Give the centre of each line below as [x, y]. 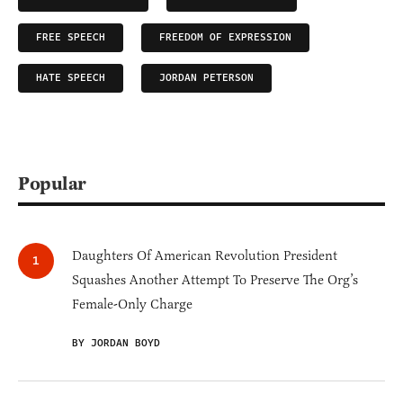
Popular [52, 184]
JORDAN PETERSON [206, 78]
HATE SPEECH [71, 78]
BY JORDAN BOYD [116, 344]
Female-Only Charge [132, 304]
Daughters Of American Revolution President [205, 256]
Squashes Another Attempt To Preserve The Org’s [215, 280]
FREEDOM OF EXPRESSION [225, 38]
